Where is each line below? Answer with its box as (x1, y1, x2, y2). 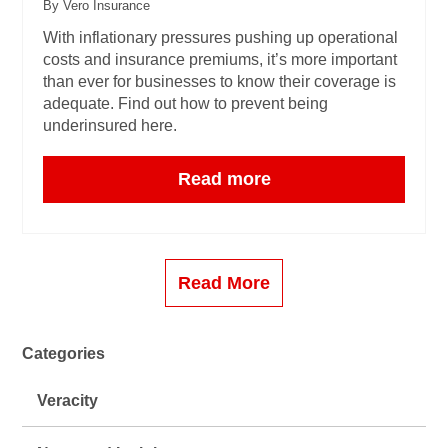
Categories (22, 344, 105, 363)
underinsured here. (43, 115, 177, 134)
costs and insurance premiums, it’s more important (43, 49, 397, 68)
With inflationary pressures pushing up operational (43, 27, 398, 46)
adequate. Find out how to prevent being (43, 93, 328, 112)
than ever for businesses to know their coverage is (43, 71, 396, 90)
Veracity (37, 391, 98, 410)
